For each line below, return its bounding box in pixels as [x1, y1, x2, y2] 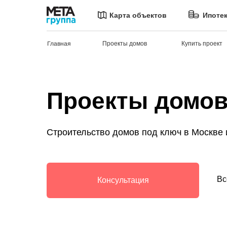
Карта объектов [109, 11, 167, 19]
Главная [47, 40, 71, 47]
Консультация [97, 176, 149, 184]
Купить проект [181, 40, 222, 47]
